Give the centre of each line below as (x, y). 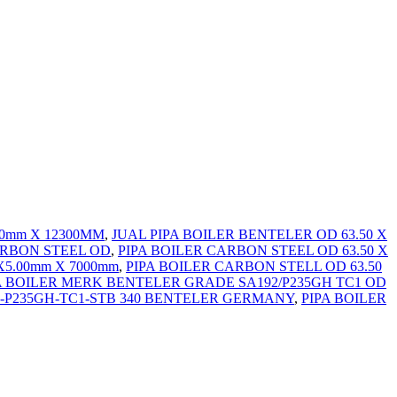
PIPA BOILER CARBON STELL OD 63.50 (254, 267)
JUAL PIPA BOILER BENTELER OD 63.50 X (249, 235)
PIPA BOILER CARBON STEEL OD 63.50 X (253, 251)
